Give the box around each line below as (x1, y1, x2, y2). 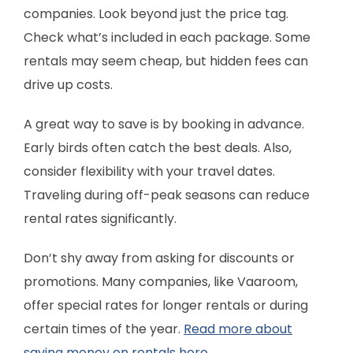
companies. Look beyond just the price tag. (24, 5, 288, 24)
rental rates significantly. (24, 210, 176, 229)
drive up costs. (24, 76, 113, 95)
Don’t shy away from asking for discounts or (24, 249, 295, 268)
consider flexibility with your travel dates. (24, 162, 275, 181)
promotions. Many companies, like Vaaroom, (24, 273, 298, 292)
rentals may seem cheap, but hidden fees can (24, 52, 308, 71)
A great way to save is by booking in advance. (24, 115, 304, 134)
